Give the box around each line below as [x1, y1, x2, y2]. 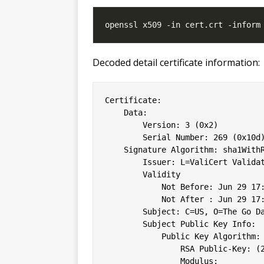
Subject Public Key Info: [105, 219, 256, 229]
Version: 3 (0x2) [105, 120, 218, 130]
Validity [105, 169, 180, 179]
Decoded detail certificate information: [93, 55, 260, 69]
